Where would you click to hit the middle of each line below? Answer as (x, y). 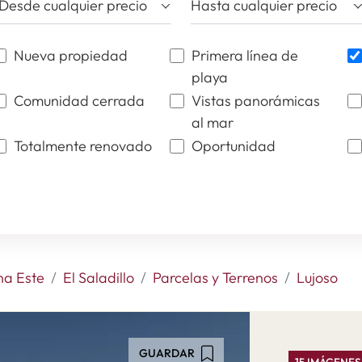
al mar (212, 122)
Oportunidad (233, 146)
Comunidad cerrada (79, 101)
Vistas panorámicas (255, 101)
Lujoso (317, 278)
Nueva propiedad (70, 55)
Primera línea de (244, 55)
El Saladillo (98, 278)
